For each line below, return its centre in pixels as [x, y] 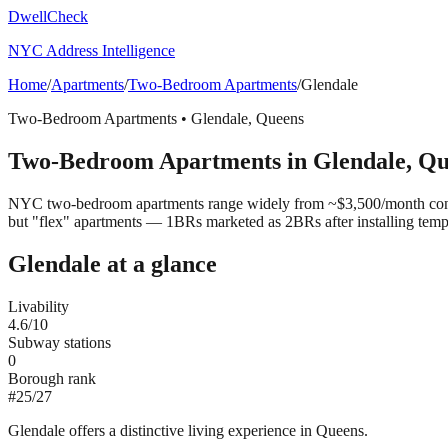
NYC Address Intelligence [91, 50]
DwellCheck [48, 16]
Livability [38, 306]
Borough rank [52, 378]
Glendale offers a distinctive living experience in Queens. [188, 430]
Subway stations [59, 342]
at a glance [159, 263]
